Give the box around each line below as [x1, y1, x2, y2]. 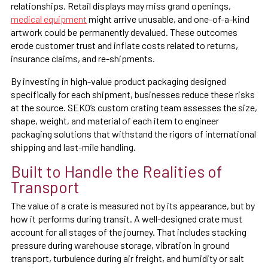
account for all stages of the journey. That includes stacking [11, 226, 246, 237]
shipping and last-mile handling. [11, 141, 136, 153]
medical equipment [11, 13, 87, 25]
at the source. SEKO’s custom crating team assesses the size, [11, 101, 257, 113]
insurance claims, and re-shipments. [11, 52, 155, 64]
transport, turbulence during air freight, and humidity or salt [11, 252, 244, 264]
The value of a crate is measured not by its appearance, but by [11, 199, 255, 211]
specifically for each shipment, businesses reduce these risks [11, 88, 255, 100]
